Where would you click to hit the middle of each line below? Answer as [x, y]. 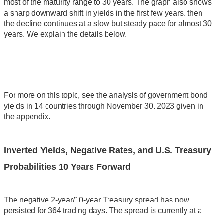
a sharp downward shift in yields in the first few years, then [103, 13]
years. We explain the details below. [65, 34]
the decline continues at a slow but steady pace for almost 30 [108, 24]
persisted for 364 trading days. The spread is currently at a [103, 211]
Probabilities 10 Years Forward [67, 167]
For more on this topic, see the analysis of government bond [106, 95]
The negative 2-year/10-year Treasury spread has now [97, 200]
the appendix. [27, 117]
